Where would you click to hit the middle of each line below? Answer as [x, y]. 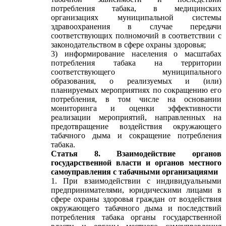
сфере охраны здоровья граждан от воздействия [136, 199]
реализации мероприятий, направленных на [136, 117]
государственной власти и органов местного [136, 163]
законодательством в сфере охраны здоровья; [128, 45]
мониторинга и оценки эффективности [136, 108]
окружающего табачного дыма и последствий [136, 208]
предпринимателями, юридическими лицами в [136, 190]
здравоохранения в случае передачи [136, 26]
